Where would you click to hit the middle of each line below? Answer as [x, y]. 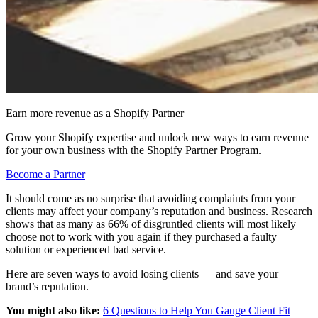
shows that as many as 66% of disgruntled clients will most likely [151, 224]
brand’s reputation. [47, 286]
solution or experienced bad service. [86, 249]
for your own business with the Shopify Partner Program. [133, 150]
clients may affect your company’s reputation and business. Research [159, 211]
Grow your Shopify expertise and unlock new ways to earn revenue [157, 137]
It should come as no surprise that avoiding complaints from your [150, 198]
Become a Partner [45, 174]
